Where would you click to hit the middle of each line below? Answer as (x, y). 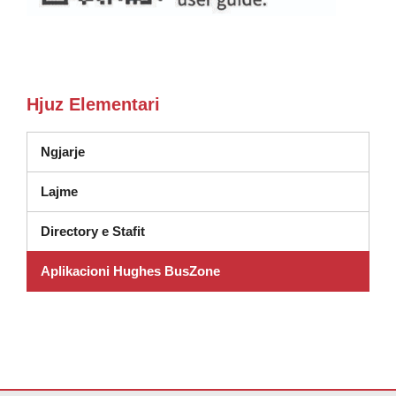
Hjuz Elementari (93, 104)
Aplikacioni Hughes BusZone (130, 271)
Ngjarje (63, 152)
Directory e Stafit (93, 231)
